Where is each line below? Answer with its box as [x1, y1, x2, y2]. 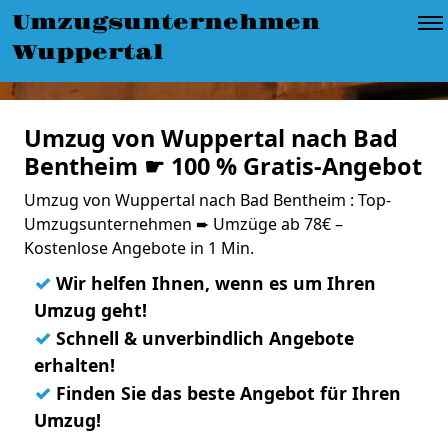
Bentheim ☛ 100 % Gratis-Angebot [24, 150, 422, 182]
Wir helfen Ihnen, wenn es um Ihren [51, 271, 376, 295]
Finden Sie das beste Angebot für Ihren [51, 381, 401, 405]
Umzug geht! [34, 298, 147, 322]
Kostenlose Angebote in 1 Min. [24, 237, 254, 259]
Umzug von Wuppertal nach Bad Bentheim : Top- [24, 189, 391, 211]
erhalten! [34, 353, 115, 377]
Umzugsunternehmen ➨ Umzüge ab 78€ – [24, 213, 343, 235]
